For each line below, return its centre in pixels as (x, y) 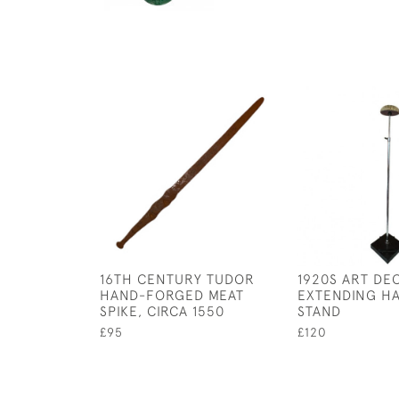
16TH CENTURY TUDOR (177, 279)
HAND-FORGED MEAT (172, 295)
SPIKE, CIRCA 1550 (162, 311)
